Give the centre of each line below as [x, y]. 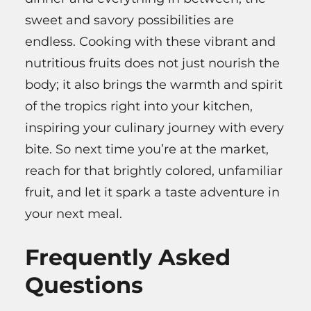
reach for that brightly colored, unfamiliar [154, 171]
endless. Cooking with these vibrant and [150, 42]
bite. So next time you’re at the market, [147, 150]
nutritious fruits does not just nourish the [152, 64]
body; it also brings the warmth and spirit [154, 85]
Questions [84, 285]
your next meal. [74, 214]
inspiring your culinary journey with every [154, 128]
